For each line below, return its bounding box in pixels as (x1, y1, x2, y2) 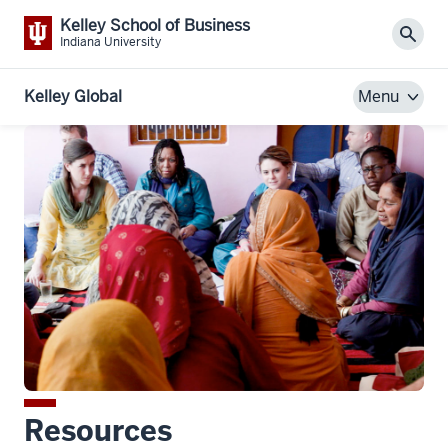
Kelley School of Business (60, 15, 250, 36)
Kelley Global (24, 85, 122, 107)
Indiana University (60, 34, 161, 50)
